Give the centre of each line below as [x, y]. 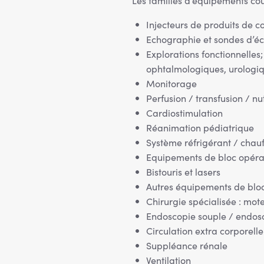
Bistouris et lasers [183, 172]
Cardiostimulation [184, 113]
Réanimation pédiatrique [200, 128]
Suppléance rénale [187, 245]
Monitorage [171, 83]
